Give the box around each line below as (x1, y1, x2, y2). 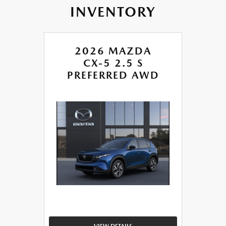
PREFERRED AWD (67, 69, 159, 82)
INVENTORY (70, 3, 156, 21)
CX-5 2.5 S (83, 57, 143, 70)
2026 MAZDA (75, 45, 151, 58)
